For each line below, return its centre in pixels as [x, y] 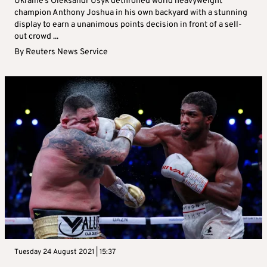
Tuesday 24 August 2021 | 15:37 [65, 252]
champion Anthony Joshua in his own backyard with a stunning [131, 13]
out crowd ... [36, 37]
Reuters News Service [67, 52]
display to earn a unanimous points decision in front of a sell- [128, 25]
